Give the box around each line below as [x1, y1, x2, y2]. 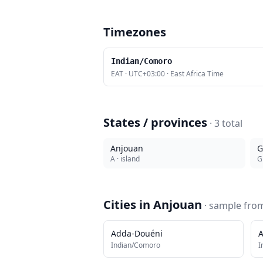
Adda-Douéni [111, 228, 163, 239]
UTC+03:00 [129, 69, 165, 79]
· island [115, 154, 140, 164]
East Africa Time [170, 69, 224, 79]
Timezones [103, 24, 166, 40]
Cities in [103, 197, 153, 213]
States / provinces [103, 114, 207, 130]
